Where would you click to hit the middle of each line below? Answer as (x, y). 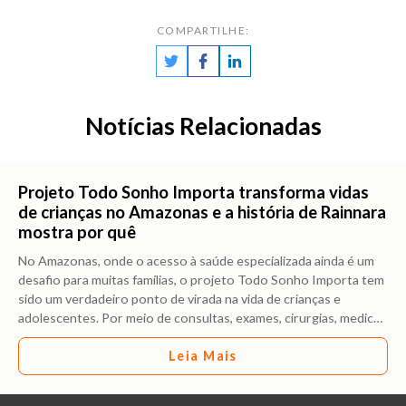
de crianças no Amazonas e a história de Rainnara (202, 212)
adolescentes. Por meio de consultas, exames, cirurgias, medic (196, 317)
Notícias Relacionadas (203, 126)
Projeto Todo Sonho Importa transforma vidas (193, 192)
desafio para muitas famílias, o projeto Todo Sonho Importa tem (201, 279)
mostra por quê (77, 232)
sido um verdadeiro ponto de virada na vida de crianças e (179, 298)
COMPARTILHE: (203, 30)
